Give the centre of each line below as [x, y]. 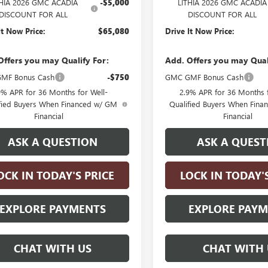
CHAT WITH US [53, 248]
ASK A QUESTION [53, 141]
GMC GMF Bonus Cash [205, 77]
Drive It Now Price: [200, 31]
